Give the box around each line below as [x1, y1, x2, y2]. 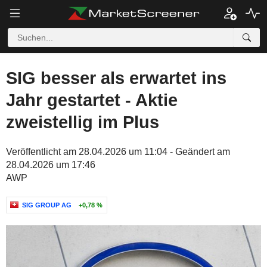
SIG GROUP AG [22, 201, 72, 209]
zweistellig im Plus [6, 113, 159, 132]
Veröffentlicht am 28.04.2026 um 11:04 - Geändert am [6, 147, 230, 157]
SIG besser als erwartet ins [6, 69, 226, 88]
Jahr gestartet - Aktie [6, 91, 178, 110]
